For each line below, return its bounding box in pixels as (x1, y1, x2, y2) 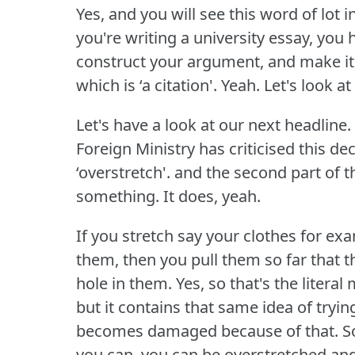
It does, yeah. (163, 185, 261, 208)
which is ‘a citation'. (76, 74, 217, 97)
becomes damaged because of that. (76, 320, 338, 342)
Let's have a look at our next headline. (76, 114, 351, 136)
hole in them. (76, 273, 172, 295)
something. (76, 185, 159, 208)
